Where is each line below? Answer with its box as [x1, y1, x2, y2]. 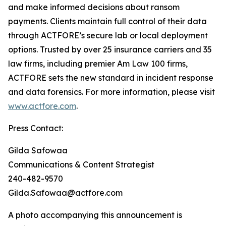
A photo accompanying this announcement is [8, 209, 182, 220]
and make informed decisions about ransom [8, 2, 180, 12]
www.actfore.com [8, 100, 76, 111]
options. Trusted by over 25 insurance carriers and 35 [8, 44, 212, 54]
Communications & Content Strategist [8, 159, 154, 169]
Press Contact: [8, 123, 63, 133]
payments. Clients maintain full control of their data [8, 16, 207, 26]
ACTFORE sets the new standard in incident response [8, 72, 213, 83]
